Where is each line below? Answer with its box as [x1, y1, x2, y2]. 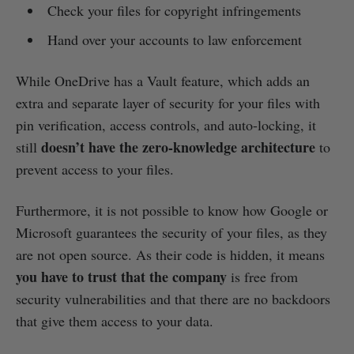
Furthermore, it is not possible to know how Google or [16, 201, 328, 220]
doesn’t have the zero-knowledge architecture [41, 137, 315, 158]
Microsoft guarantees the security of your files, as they [16, 223, 327, 243]
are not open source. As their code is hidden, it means [16, 245, 325, 265]
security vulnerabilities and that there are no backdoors [16, 289, 330, 309]
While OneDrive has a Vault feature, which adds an [16, 71, 310, 91]
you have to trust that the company [16, 266, 227, 288]
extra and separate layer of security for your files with [16, 93, 320, 113]
